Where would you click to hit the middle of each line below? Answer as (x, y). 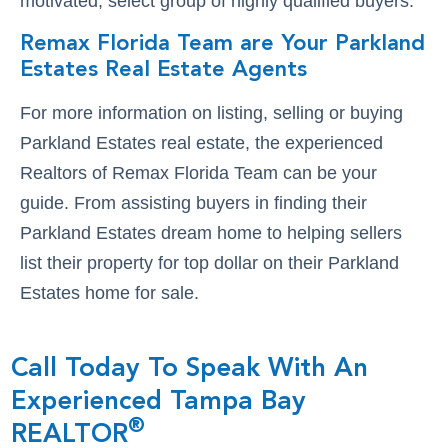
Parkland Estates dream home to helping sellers (210, 232)
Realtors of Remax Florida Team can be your (198, 172)
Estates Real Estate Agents (163, 69)
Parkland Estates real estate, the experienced (201, 142)
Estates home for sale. (109, 292)
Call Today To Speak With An (190, 368)
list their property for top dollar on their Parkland (209, 262)
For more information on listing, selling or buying (211, 112)
